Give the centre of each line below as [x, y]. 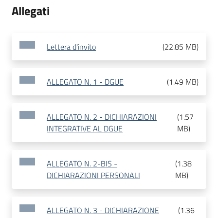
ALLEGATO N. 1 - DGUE [85, 82]
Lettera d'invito [71, 47]
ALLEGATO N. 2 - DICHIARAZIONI [102, 117]
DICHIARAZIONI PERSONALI [93, 175]
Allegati [31, 11]
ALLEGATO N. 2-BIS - [82, 164]
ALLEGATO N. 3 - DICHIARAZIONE [103, 210]
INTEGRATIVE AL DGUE [85, 129]
